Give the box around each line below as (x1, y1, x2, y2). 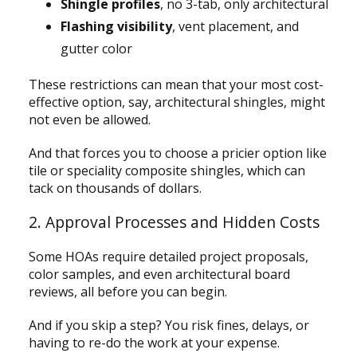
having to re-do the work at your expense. (28, 333, 280, 351)
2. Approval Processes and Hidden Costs (28, 210, 320, 233)
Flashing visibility (60, 17, 172, 35)
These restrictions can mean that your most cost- (28, 75, 324, 93)
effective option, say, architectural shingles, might (28, 92, 325, 111)
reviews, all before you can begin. (28, 282, 230, 300)
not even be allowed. (28, 110, 154, 128)
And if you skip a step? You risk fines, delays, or (28, 316, 309, 334)
